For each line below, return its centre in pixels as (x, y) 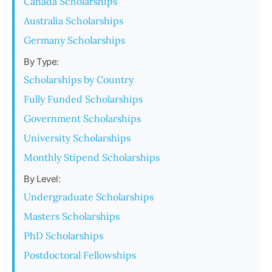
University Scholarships (77, 138)
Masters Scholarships (72, 216)
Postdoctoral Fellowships (80, 255)
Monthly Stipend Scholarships (92, 157)
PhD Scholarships (63, 236)
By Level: (42, 179)
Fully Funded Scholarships (83, 99)
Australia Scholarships (73, 21)
